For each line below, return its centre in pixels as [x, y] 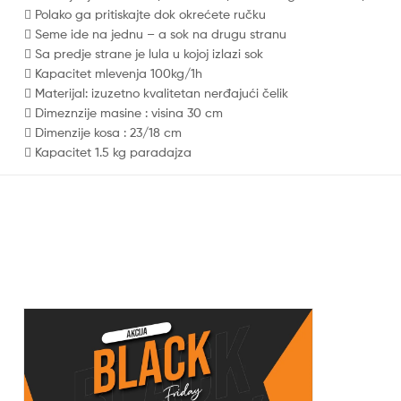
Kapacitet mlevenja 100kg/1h [119, 73]
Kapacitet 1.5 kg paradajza [113, 151]
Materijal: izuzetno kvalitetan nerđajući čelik [162, 92]
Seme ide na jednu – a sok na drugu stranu [161, 33]
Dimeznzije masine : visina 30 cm [129, 112]
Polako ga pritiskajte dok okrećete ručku [150, 13]
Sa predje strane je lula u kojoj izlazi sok [149, 53]
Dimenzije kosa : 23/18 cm [108, 132]
